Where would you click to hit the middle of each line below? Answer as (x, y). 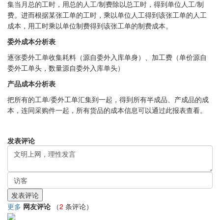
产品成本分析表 (31, 84)
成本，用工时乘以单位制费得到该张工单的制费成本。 (90, 27)
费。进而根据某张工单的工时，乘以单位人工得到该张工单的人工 (107, 16)
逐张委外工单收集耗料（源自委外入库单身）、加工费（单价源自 (107, 58)
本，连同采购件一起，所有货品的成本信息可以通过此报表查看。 (107, 111)
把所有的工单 (28, 100)
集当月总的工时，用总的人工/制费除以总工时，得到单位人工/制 (106, 5)
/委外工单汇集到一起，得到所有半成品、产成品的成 (129, 100)
